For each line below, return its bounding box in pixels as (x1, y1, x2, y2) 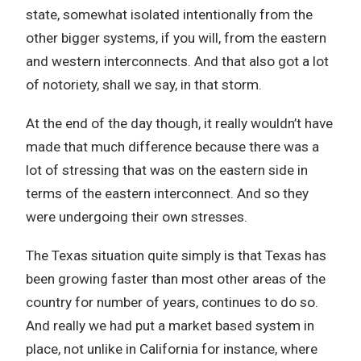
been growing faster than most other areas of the (26, 271, 326, 287)
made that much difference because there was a (26, 139, 319, 155)
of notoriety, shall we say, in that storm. (26, 77, 262, 93)
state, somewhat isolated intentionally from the (26, 6, 313, 23)
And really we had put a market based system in (26, 317, 314, 334)
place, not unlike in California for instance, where (26, 341, 317, 357)
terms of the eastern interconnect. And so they (26, 185, 309, 201)
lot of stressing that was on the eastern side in (26, 162, 308, 178)
